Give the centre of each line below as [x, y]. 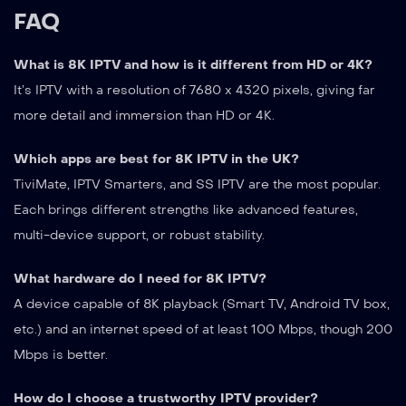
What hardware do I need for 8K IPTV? [140, 278]
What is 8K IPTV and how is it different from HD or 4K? [193, 64]
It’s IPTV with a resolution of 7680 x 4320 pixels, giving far [194, 90]
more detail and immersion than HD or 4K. [144, 115]
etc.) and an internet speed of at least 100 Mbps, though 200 [203, 329]
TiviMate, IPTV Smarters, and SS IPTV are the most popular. [197, 184]
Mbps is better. [61, 354]
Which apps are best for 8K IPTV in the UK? [156, 159]
